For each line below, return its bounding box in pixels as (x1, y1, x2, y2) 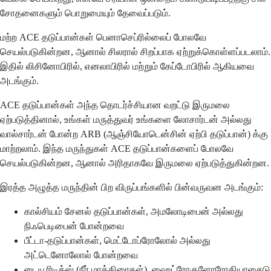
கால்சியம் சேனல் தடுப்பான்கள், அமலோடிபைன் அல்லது (24, 206, 243, 217)
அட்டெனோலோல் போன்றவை (24, 250, 138, 261)
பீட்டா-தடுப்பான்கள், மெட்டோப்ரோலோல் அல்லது (24, 235, 211, 246)
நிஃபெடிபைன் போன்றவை (24, 221, 124, 232)
